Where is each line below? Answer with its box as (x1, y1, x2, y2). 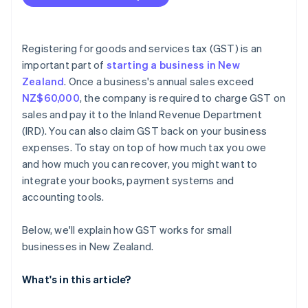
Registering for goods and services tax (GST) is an (22, 41, 263, 56)
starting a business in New (106, 58, 240, 72)
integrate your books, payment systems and (22, 173, 234, 188)
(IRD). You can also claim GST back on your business (22, 124, 267, 138)
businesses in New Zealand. (22, 239, 154, 254)
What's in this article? (22, 272, 131, 287)
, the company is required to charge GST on (79, 91, 286, 105)
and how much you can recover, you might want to (22, 157, 258, 171)
